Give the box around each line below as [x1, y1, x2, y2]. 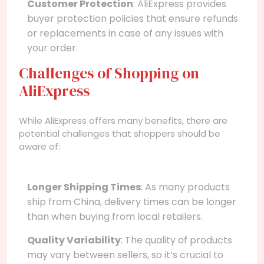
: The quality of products [121, 233, 232, 247]
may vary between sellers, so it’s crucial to [27, 247, 223, 262]
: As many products [141, 180, 230, 194]
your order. [27, 41, 78, 55]
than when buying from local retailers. [27, 209, 203, 223]
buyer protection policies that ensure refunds [27, 11, 238, 25]
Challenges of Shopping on [19, 62, 199, 83]
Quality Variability [27, 233, 121, 247]
